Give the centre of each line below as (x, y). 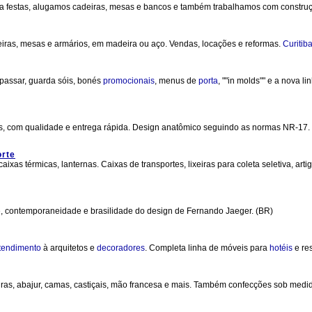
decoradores (121, 248)
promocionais (129, 81)
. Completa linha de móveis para (207, 248)
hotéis (281, 248)
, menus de (177, 81)
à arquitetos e (69, 248)
